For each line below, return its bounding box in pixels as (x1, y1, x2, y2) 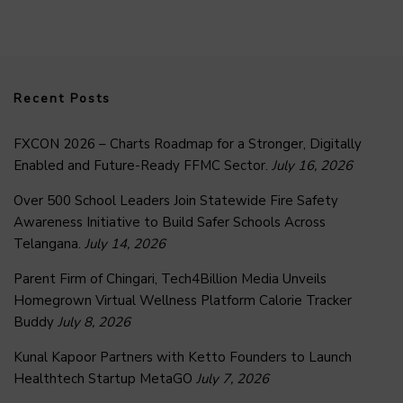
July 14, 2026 (85, 235, 166, 254)
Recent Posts (13, 90, 111, 108)
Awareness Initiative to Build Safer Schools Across (13, 213, 326, 232)
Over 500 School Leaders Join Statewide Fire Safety (13, 192, 338, 210)
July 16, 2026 (272, 157, 353, 175)
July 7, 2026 (196, 370, 269, 389)
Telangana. (13, 235, 81, 254)
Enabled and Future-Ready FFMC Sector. (13, 157, 268, 175)
